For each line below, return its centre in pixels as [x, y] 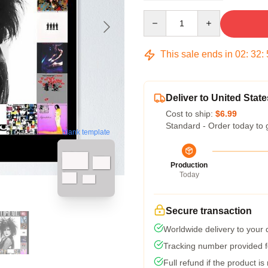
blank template [86, 133]
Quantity [159, 16]
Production [189, 165]
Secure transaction [209, 211]
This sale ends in [197, 54]
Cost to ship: [191, 114]
